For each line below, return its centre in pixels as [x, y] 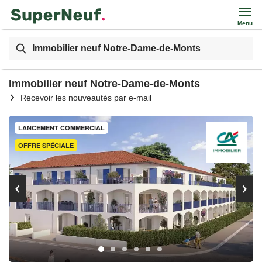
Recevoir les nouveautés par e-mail [86, 98]
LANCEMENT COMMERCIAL [61, 128]
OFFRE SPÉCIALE [46, 145]
